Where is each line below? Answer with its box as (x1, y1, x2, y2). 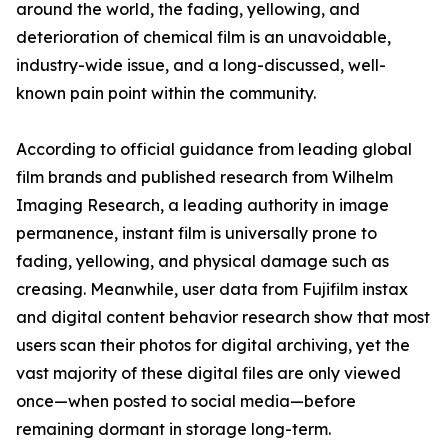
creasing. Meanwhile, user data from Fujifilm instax (16, 279, 408, 300)
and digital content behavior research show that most (16, 307, 430, 328)
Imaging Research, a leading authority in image (16, 195, 389, 216)
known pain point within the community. (16, 83, 316, 104)
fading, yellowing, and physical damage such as (16, 251, 389, 272)
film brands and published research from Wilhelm (16, 167, 393, 188)
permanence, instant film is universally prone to (16, 223, 377, 244)
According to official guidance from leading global (16, 139, 412, 160)
